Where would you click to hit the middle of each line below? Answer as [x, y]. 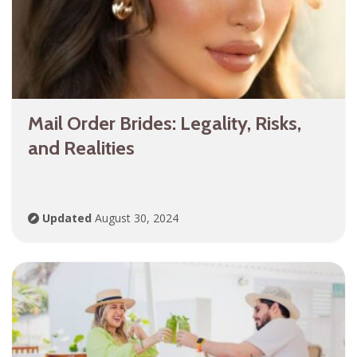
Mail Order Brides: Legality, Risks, [165, 124]
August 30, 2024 [135, 218]
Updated [67, 218]
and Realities [81, 148]
